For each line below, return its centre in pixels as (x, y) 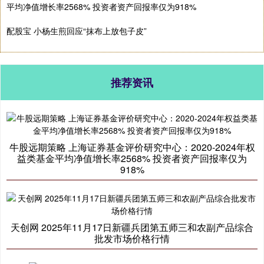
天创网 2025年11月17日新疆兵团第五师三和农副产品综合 (132, 227)
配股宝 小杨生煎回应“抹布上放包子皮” (77, 31)
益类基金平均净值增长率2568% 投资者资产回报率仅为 (132, 159)
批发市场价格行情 (132, 239)
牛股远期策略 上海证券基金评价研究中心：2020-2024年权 (132, 147)
